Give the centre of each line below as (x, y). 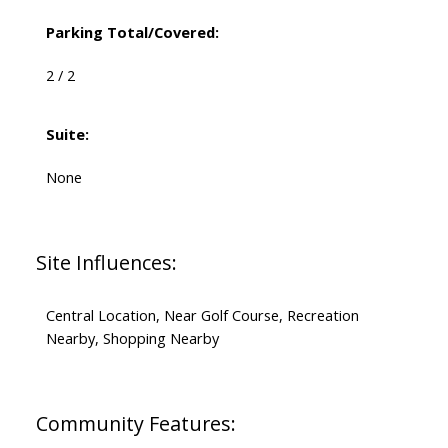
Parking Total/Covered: (132, 32)
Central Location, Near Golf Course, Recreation (202, 315)
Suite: (67, 134)
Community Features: (135, 424)
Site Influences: (106, 263)
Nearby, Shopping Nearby (132, 338)
